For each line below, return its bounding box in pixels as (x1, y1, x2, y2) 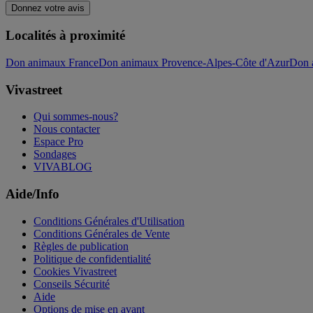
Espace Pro (34, 136, 83, 148)
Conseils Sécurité (34, 277, 110, 290)
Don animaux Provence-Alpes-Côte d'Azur (99, 56, 289, 68)
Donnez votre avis (11, 2, 85, 13)
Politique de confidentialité (34, 252, 151, 265)
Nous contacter (34, 123, 100, 136)
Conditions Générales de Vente (34, 227, 170, 240)
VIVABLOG (34, 161, 92, 173)
